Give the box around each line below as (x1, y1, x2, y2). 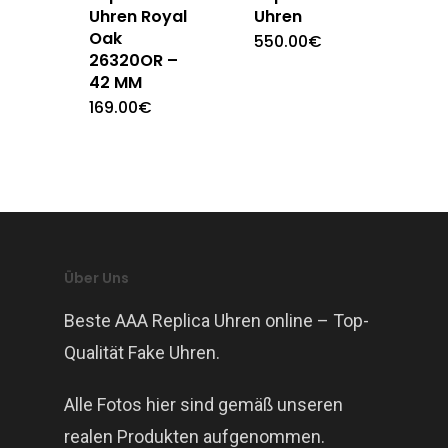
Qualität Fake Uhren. (64, 342, 220, 363)
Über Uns (64, 268, 129, 288)
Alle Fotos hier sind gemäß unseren (64, 394, 343, 415)
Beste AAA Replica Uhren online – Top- (64, 310, 369, 331)
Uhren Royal (89, 4, 187, 28)
